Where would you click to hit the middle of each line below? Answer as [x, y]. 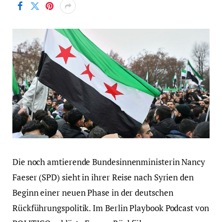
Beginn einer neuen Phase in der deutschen [93, 193]
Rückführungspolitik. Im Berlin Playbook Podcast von [111, 208]
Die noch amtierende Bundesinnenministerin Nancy [109, 162]
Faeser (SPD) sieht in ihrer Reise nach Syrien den [103, 177]
